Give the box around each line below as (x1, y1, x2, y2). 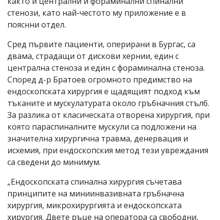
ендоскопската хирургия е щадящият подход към (7, 85, 200, 97)
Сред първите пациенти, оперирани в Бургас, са (7, 38, 195, 50)
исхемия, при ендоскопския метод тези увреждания (7, 144, 208, 156)
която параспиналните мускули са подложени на (7, 121, 196, 132)
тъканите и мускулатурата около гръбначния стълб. (7, 97, 209, 109)
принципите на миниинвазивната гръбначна (7, 188, 184, 199)
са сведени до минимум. (7, 156, 101, 167)
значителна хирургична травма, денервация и (7, 133, 188, 144)
